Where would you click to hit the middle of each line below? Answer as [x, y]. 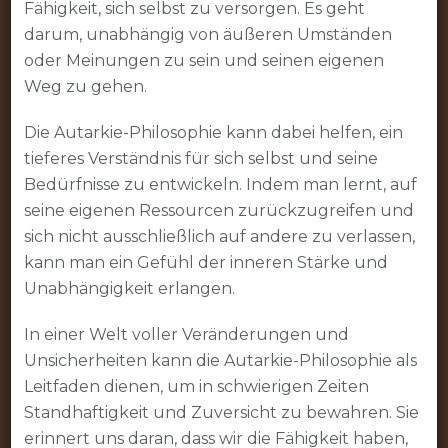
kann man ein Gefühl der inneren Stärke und [205, 262]
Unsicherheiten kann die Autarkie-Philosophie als [220, 360]
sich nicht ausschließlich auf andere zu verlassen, [219, 236]
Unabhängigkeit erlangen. [129, 288]
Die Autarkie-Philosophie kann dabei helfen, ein [213, 132]
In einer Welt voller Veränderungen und [186, 334]
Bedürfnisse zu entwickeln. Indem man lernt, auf [220, 184]
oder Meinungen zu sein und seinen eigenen [203, 60]
